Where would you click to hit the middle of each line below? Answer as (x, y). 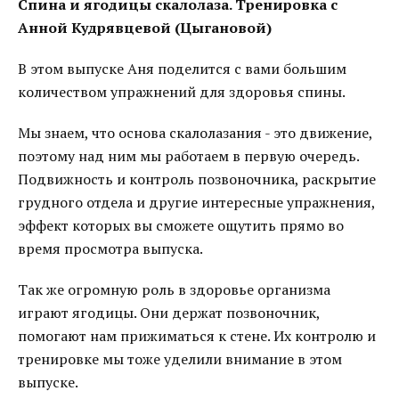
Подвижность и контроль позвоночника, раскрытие (197, 179)
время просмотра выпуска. (110, 248)
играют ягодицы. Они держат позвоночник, (169, 313)
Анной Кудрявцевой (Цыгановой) (145, 28)
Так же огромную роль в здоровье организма (174, 289)
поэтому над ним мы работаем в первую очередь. (188, 156)
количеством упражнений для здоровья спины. (182, 92)
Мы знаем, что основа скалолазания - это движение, (195, 133)
